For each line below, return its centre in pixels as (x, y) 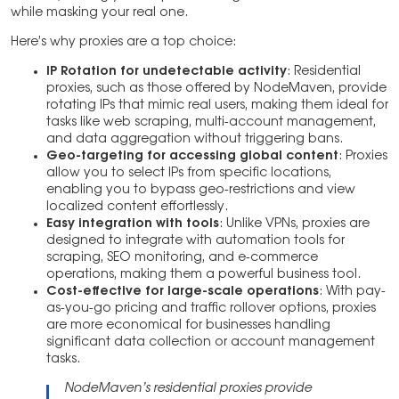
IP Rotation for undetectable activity (167, 72)
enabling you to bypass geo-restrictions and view (201, 190)
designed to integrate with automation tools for (195, 241)
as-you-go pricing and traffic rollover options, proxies (211, 309)
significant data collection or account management (211, 342)
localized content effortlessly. (137, 207)
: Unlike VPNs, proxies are (294, 224)
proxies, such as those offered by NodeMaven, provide (216, 89)
